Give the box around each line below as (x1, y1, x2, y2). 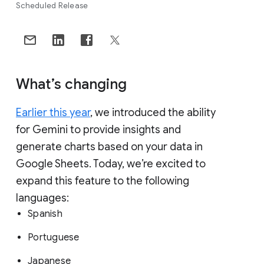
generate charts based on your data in (16, 140, 203, 153)
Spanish (28, 207, 65, 220)
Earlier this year (16, 105, 90, 119)
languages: (16, 191, 71, 204)
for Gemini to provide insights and (16, 123, 181, 136)
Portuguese (28, 231, 82, 243)
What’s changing (16, 75, 130, 93)
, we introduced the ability (90, 105, 216, 119)
